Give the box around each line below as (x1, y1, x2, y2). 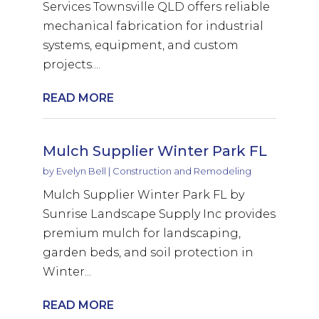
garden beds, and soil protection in (42, 245, 253, 259)
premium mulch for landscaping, (42, 226, 241, 240)
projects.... (42, 57, 100, 71)
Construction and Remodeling (112, 164, 251, 177)
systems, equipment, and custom (42, 38, 239, 52)
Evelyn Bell (56, 164, 106, 177)
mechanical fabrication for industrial (42, 19, 263, 33)
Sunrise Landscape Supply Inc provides (42, 206, 276, 221)
